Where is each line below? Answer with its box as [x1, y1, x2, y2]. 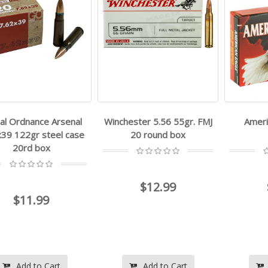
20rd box [12, 142, 50, 154]
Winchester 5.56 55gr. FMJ [103, 115, 212, 128]
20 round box [130, 129, 186, 141]
